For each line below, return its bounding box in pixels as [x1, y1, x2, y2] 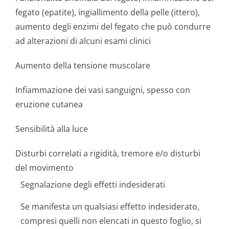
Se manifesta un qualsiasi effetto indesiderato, [20, 201, 199, 212]
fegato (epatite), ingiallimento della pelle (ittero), [15, 7, 200, 18]
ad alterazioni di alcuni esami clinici [15, 35, 151, 47]
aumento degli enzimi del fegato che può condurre [15, 21, 211, 32]
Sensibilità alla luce [15, 123, 88, 134]
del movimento [15, 162, 74, 173]
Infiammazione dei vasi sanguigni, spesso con [15, 84, 190, 96]
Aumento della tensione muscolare [15, 60, 150, 71]
